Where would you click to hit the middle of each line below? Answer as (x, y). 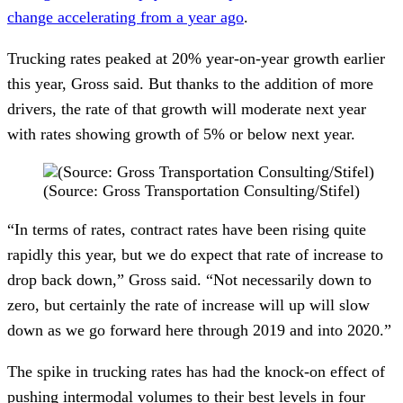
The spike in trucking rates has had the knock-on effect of (196, 372)
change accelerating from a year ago (125, 18)
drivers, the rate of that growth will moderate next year (187, 109)
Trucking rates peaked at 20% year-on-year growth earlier (196, 59)
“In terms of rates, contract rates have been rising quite (187, 230)
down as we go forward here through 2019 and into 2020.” (199, 331)
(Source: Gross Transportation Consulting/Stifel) (201, 191)
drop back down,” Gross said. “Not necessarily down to (189, 280)
